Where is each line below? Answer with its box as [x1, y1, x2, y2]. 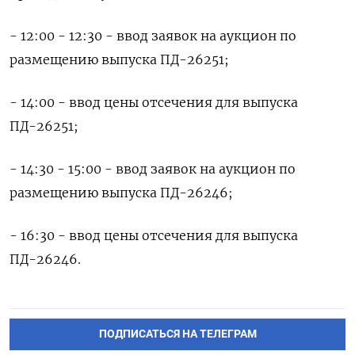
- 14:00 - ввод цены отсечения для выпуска [10, 94, 298, 110]
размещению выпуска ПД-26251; [10, 52, 229, 67]
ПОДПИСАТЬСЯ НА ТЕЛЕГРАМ [98, 326, 257, 341]
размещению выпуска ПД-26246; [10, 185, 233, 200]
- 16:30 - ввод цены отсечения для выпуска [10, 227, 298, 243]
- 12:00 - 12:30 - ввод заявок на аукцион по [10, 28, 296, 44]
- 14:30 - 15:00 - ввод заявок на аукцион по [10, 161, 296, 177]
